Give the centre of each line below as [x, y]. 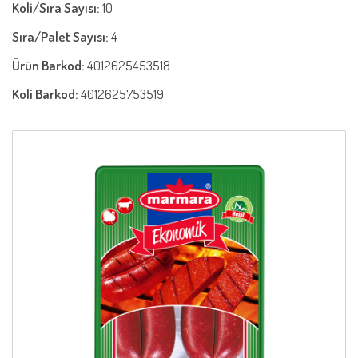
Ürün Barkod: [50, 65]
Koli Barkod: [46, 94]
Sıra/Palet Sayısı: [62, 36]
